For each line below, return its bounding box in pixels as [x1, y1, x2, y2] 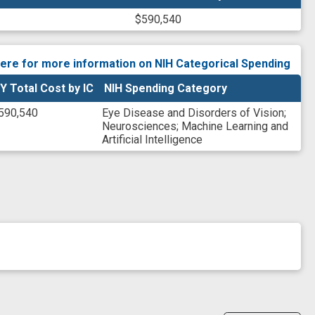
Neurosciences [102, 119, 176, 133]
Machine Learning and [181, 119, 288, 133]
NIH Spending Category [104, 81, 227, 95]
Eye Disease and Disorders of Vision [102, 105, 284, 120]
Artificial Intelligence [102, 132, 202, 146]
